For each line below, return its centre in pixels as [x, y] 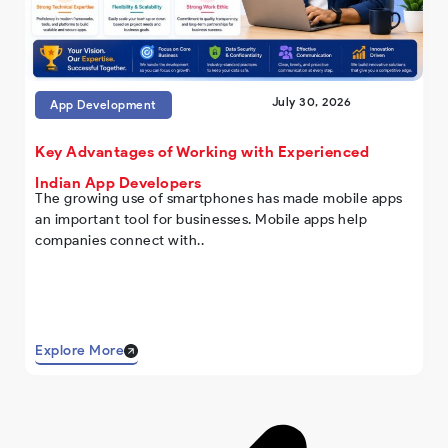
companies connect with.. [119, 240]
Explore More [79, 350]
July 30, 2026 [311, 101]
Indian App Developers [118, 182]
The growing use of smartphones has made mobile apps [219, 198]
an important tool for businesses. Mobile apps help [201, 219]
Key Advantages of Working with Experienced [202, 151]
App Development [103, 104]
